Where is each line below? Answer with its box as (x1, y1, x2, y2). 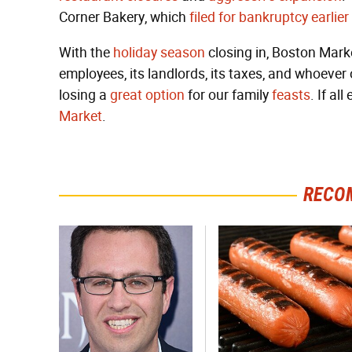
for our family (185, 86, 272, 104)
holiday (113, 44, 157, 61)
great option (110, 86, 185, 104)
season (160, 44, 205, 61)
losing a (59, 86, 110, 104)
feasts (272, 86, 310, 104)
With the (59, 44, 113, 61)
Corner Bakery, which (59, 9, 189, 26)
